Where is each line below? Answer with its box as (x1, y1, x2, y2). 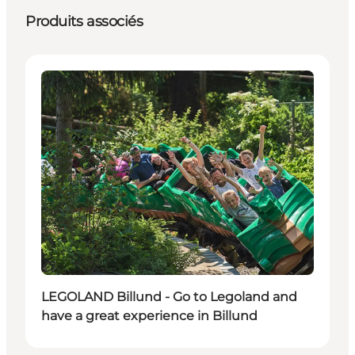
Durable (40, 259, 90, 275)
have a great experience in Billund (41, 307, 258, 323)
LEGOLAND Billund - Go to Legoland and (41, 288, 297, 304)
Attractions (41, 71, 111, 87)
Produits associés (25, 12, 143, 30)
